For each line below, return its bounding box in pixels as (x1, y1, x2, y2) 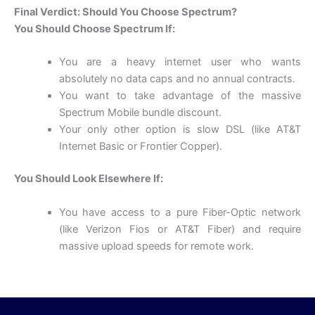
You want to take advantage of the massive (58, 89, 301, 103)
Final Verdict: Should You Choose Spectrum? (14, 5, 237, 18)
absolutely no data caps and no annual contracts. (58, 72, 295, 86)
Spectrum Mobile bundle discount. (58, 106, 221, 120)
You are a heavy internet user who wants (58, 56, 301, 69)
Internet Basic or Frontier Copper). (58, 140, 222, 153)
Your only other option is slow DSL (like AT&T (58, 123, 301, 136)
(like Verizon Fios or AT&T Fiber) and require (58, 222, 301, 236)
